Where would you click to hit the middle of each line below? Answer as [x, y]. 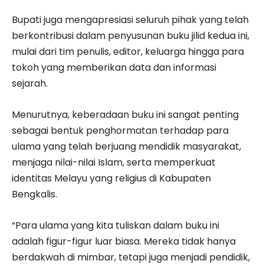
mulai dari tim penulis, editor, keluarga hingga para [128, 51]
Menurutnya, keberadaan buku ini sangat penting [125, 114]
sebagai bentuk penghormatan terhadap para [120, 130]
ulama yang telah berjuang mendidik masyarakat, [126, 146]
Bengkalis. [34, 194]
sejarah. [30, 83]
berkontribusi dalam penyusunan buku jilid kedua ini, [131, 35]
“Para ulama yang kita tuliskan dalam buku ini [115, 225]
